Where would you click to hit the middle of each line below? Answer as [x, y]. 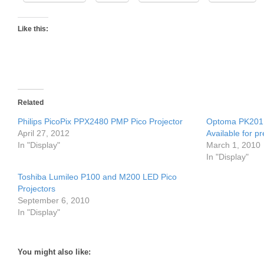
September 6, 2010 [54, 200]
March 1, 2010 [233, 145]
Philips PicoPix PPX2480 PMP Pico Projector [100, 121]
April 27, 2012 [44, 133]
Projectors [37, 189]
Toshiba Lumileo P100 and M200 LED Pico [97, 177]
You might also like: [54, 252]
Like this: [33, 29]
